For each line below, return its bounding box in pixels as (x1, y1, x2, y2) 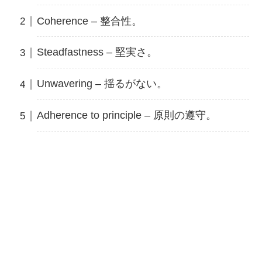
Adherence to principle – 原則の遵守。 (36, 109, 216, 122)
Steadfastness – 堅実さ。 (36, 46, 157, 58)
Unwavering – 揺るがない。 (36, 78, 167, 90)
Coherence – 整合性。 (36, 15, 142, 27)
